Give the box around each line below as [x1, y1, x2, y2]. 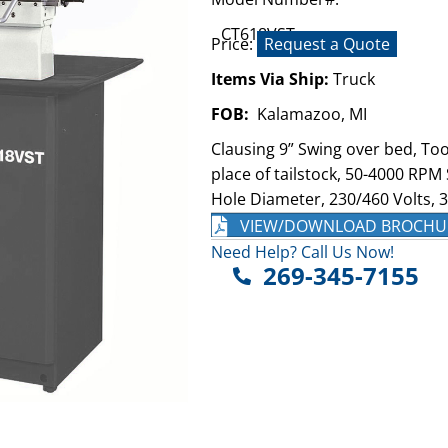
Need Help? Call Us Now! [210, 241, 394, 264]
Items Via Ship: [210, 67, 333, 90]
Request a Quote [263, 32, 390, 55]
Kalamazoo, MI [248, 102, 367, 125]
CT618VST [220, 22, 295, 45]
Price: [210, 32, 257, 55]
